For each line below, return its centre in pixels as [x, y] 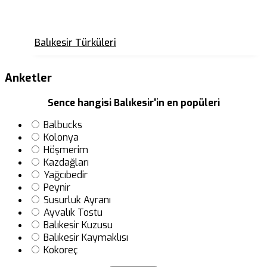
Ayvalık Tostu [73, 212]
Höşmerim [66, 150]
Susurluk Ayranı [77, 200]
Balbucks [63, 125]
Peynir [57, 187]
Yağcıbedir [66, 175]
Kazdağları [66, 162]
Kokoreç [61, 250]
